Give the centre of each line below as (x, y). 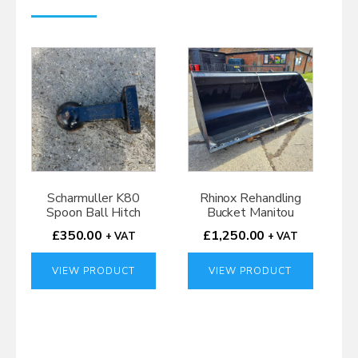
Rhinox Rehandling (251, 199)
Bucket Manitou (251, 213)
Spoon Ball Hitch (93, 213)
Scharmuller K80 (93, 199)
